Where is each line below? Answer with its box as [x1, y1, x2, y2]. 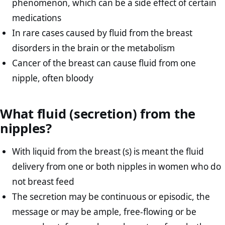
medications [12, 12, 62, 24]
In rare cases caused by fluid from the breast [12, 27, 193, 39]
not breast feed [12, 175, 75, 187]
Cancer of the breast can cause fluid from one [12, 57, 196, 69]
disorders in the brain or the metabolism [12, 42, 175, 54]
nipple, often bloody [12, 72, 94, 84]
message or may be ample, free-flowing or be [12, 205, 197, 217]
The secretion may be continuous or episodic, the [12, 190, 210, 202]
